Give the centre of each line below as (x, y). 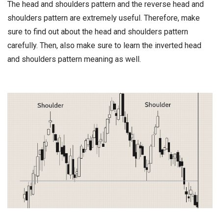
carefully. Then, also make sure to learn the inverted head (104, 45)
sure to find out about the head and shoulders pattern (98, 32)
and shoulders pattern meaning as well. (74, 59)
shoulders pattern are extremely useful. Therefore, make (104, 18)
